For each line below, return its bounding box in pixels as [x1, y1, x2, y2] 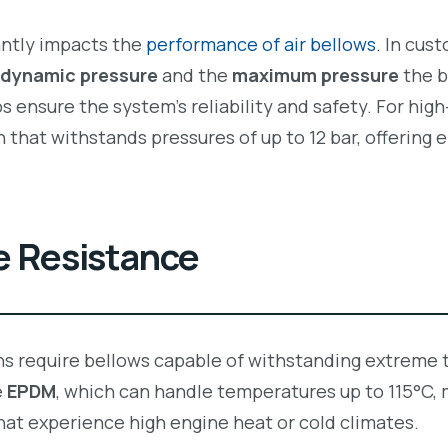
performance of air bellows [146, 32, 376, 57]
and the [158, 63, 232, 88]
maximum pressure [232, 63, 399, 88]
